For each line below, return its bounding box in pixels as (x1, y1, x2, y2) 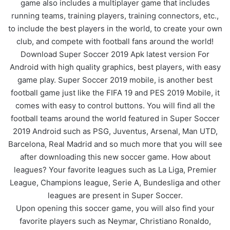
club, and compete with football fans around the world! (16, 36, 214, 46)
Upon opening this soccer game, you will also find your (15, 203, 215, 213)
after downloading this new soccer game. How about (20, 151, 210, 162)
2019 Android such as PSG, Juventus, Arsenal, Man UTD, (12, 126, 218, 136)
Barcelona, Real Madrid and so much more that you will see (8, 139, 222, 149)
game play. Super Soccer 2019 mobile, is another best (17, 74, 213, 85)
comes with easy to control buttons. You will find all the (15, 100, 215, 110)
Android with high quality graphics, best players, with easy (9, 62, 221, 72)
